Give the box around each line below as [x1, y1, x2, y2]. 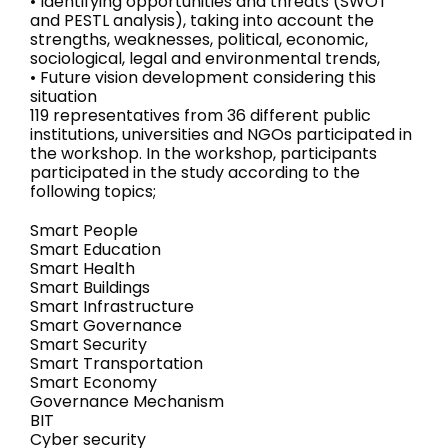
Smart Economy [30, 370, 157, 394]
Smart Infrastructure [30, 294, 194, 318]
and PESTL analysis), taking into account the [30, 8, 374, 32]
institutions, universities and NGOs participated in [30, 122, 412, 146]
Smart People [30, 218, 138, 242]
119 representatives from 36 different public [30, 103, 371, 127]
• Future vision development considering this [30, 65, 376, 89]
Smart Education [30, 237, 161, 261]
